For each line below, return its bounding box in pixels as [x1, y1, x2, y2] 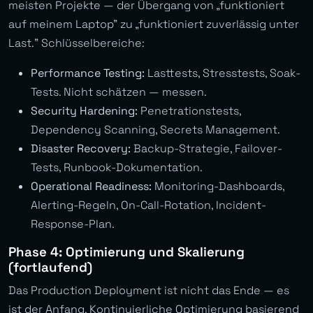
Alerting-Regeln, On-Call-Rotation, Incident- [31, 198, 266, 213]
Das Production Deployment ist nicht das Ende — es [8, 283, 289, 298]
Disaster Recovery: [31, 141, 131, 156]
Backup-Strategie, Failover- [131, 141, 282, 156]
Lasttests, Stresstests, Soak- [145, 66, 300, 81]
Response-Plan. [31, 217, 115, 232]
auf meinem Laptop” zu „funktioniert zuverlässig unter [8, 17, 299, 32]
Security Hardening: [31, 103, 138, 119]
